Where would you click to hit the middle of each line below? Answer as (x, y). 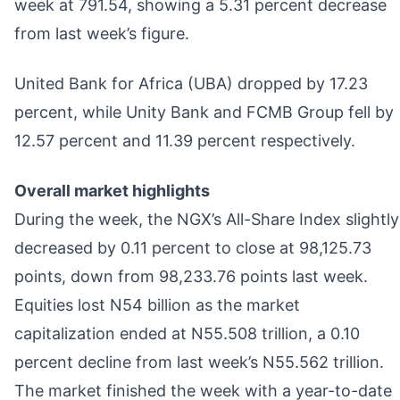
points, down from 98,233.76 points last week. (191, 276)
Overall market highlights (112, 190)
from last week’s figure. (102, 33)
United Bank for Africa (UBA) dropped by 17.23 (191, 83)
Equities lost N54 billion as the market (157, 304)
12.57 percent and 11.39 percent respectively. (185, 140)
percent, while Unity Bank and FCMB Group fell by (204, 112)
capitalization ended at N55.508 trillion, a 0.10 (187, 333)
